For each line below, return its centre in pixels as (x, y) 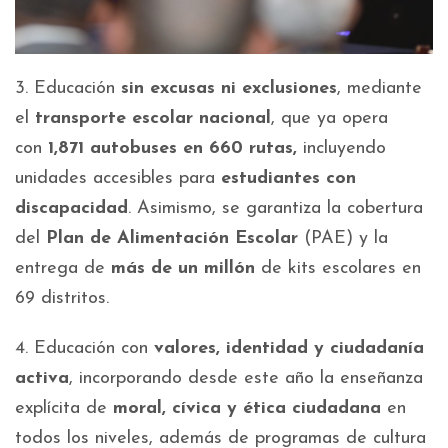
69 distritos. (62, 299)
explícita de (64, 409)
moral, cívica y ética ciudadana (247, 409)
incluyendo (341, 149)
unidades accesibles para (118, 179)
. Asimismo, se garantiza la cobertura (275, 209)
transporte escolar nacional (153, 119)
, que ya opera (329, 119)
